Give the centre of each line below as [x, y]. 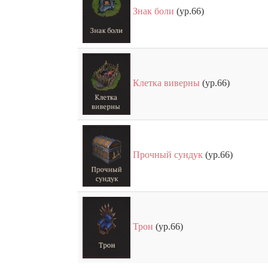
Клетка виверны [166, 83]
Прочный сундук [168, 154]
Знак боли [153, 11]
